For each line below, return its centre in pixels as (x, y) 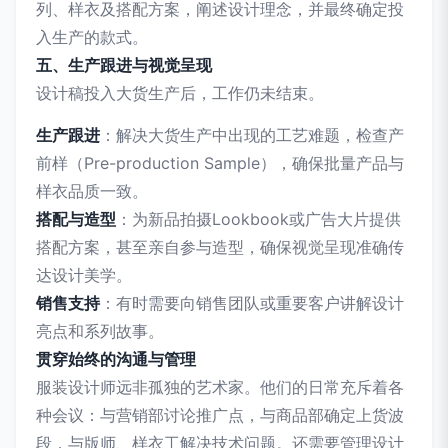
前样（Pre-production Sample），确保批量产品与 (220, 163)
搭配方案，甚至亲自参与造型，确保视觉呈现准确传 (220, 247)
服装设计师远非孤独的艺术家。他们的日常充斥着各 (220, 387)
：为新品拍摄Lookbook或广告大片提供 (258, 219)
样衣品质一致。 (92, 191)
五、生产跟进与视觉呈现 (124, 65)
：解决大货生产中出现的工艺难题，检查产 (252, 135)
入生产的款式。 (92, 37)
